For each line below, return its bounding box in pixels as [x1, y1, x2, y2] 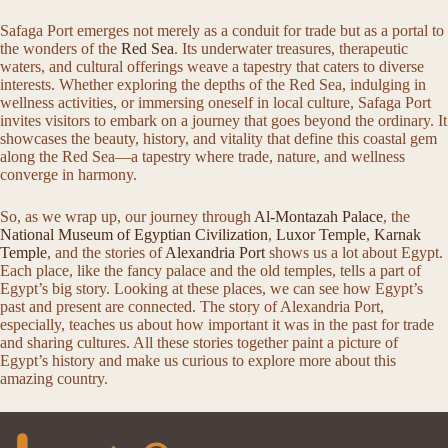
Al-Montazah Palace [254, 207, 383, 225]
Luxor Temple [276, 225, 366, 243]
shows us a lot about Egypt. [265, 243, 443, 261]
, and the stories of [47, 243, 165, 261]
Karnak [374, 225, 421, 243]
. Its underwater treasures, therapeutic [174, 39, 408, 57]
